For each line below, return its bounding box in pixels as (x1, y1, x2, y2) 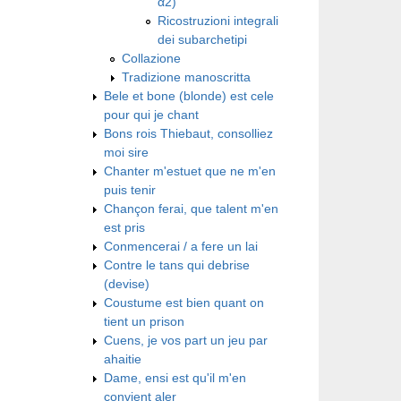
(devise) (104, 276, 149, 291)
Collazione (122, 50, 181, 65)
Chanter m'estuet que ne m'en (104, 163, 276, 178)
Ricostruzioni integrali (158, 13, 278, 28)
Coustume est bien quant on (104, 294, 264, 310)
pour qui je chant (104, 107, 199, 122)
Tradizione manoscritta (122, 69, 251, 84)
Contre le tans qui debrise (104, 257, 250, 272)
